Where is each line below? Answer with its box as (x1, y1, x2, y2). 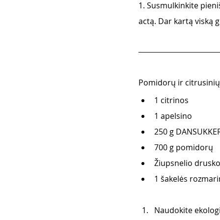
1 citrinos (154, 95, 189, 106)
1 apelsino (154, 110, 192, 122)
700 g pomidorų (154, 142, 213, 153)
